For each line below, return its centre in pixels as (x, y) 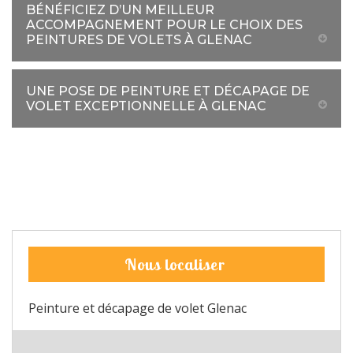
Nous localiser (175, 264)
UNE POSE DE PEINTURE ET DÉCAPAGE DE (168, 91)
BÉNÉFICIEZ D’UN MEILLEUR (120, 10)
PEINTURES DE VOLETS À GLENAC (139, 40)
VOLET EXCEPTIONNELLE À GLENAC (146, 106)
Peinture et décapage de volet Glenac (137, 308)
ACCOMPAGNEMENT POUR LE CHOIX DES (164, 25)
